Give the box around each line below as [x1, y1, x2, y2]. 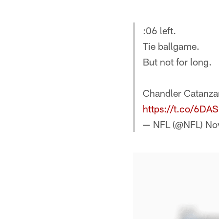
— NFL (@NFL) [143, 118, 205, 130]
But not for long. [143, 56, 212, 67]
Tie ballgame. [143, 40, 199, 52]
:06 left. [143, 24, 176, 36]
